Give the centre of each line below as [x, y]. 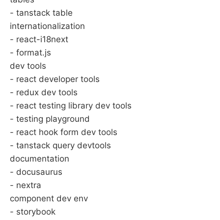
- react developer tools [55, 79]
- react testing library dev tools [71, 106]
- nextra [26, 185]
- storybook [33, 212]
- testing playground [50, 119]
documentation [40, 159]
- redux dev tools [44, 92]
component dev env [49, 198]
